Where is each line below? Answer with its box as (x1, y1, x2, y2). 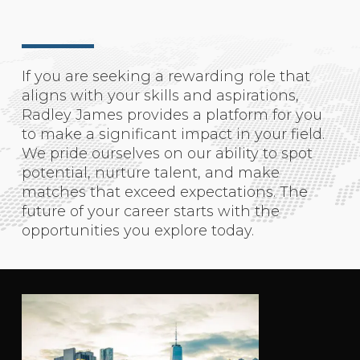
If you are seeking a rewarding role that (21, 67, 310, 85)
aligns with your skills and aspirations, (21, 86, 299, 104)
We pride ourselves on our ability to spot (21, 144, 313, 162)
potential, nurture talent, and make (21, 163, 280, 182)
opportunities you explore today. (21, 221, 254, 239)
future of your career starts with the (21, 202, 280, 220)
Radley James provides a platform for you (21, 105, 322, 124)
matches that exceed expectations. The (21, 182, 308, 201)
